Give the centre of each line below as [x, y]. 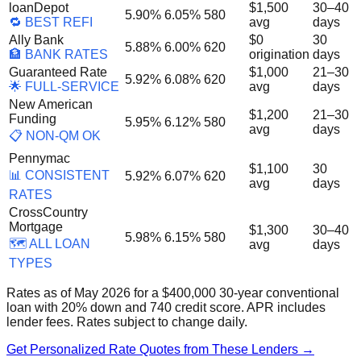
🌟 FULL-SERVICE [64, 86]
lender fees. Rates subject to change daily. [127, 322]
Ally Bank [36, 39]
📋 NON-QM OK [55, 135]
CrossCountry [48, 212]
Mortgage [36, 226]
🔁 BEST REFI [51, 22]
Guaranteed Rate [58, 72]
